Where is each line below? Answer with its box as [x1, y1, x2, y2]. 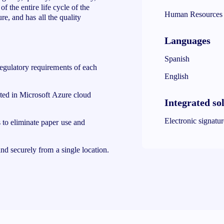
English [164, 71, 189, 80]
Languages [164, 34, 211, 46]
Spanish [164, 54, 190, 63]
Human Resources [164, 9, 223, 18]
